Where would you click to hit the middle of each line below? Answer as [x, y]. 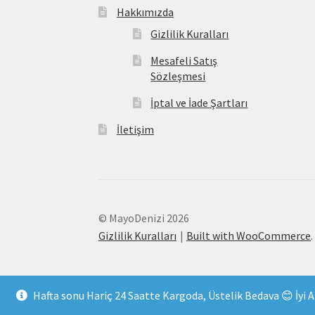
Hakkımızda [145, 12]
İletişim [135, 130]
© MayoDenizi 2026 [144, 218]
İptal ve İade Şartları [199, 103]
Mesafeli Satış [184, 61]
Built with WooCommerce [249, 235]
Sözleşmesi [178, 76]
